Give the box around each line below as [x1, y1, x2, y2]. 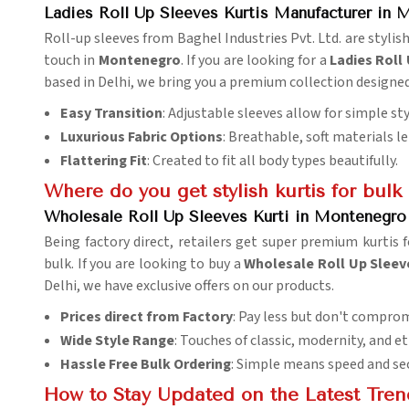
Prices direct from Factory [60, 307, 233, 328]
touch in [44, 50, 99, 71]
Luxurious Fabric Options [60, 127, 223, 148]
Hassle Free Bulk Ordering [60, 354, 231, 375]
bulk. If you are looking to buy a [44, 254, 245, 275]
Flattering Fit [60, 151, 147, 172]
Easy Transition [60, 103, 163, 124]
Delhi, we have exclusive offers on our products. [44, 276, 334, 297]
